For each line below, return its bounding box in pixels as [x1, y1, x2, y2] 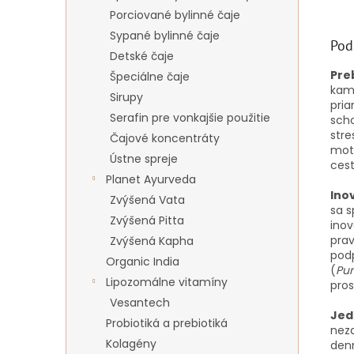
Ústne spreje [110, 151, 178, 167]
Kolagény [106, 336, 156, 352]
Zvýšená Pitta [110, 213, 184, 228]
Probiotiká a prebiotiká [106, 315, 228, 331]
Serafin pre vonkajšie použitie [110, 110, 270, 126]
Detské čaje [110, 48, 174, 64]
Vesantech [110, 295, 170, 311]
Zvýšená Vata [110, 192, 185, 208]
